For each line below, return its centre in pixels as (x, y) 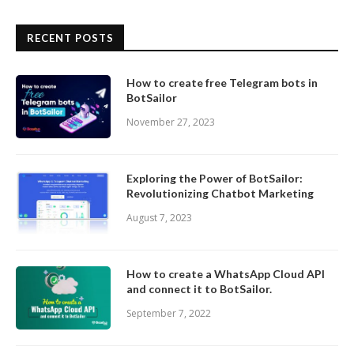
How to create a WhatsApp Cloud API (226, 274)
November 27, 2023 (171, 122)
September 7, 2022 (169, 314)
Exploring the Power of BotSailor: (215, 179)
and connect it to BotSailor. (199, 289)
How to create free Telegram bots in (222, 83)
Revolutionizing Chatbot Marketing (220, 194)
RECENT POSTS (70, 38)
